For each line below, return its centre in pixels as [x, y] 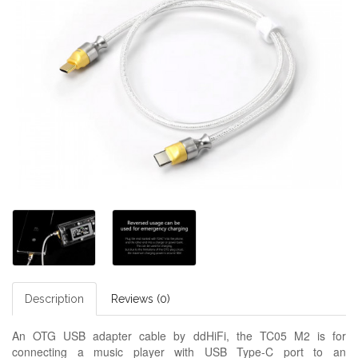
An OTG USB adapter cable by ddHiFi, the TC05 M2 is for [179, 335]
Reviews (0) [141, 298]
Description [54, 298]
